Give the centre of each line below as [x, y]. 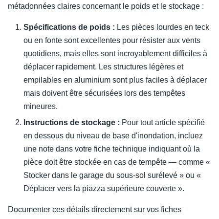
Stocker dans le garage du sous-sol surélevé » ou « [112, 175]
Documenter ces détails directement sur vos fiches [95, 210]
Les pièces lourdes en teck [162, 27]
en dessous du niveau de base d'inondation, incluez [113, 136]
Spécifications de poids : [69, 27]
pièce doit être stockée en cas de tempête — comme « [117, 162]
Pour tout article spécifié [162, 123]
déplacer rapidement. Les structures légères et [103, 67]
